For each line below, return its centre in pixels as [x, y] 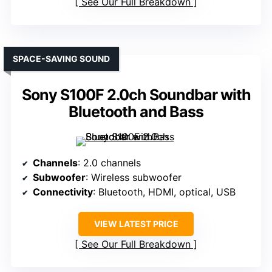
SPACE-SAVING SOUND [61, 59]
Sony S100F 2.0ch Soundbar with [136, 95]
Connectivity [63, 192]
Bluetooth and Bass [136, 112]
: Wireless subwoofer [134, 178]
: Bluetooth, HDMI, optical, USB [164, 192]
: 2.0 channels [109, 163]
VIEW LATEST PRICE [136, 224]
